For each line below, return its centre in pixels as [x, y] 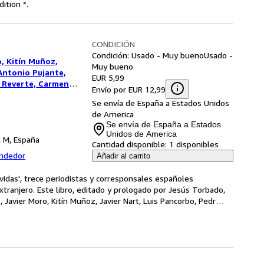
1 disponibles [194, 144]
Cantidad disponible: [129, 144]
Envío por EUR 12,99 [129, 89]
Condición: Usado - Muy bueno [148, 55]
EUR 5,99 [108, 77]
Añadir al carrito [123, 156]
